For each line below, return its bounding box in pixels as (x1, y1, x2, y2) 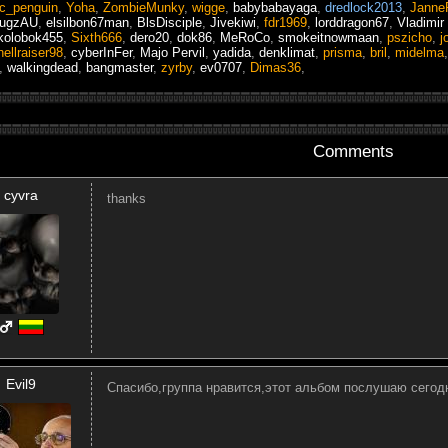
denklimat (259, 44, 315, 60)
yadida (213, 44, 251, 60)
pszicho (387, 29, 432, 45)
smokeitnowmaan (278, 29, 379, 45)
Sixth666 (71, 29, 122, 45)
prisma (323, 44, 362, 60)
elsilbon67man (46, 14, 129, 30)
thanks (107, 190, 146, 206)
